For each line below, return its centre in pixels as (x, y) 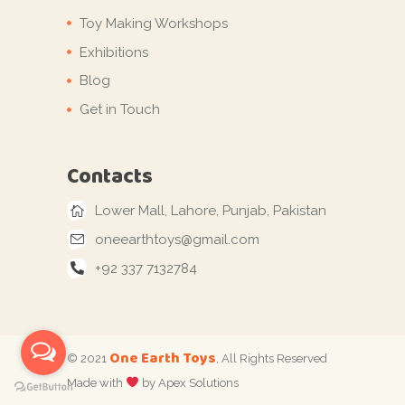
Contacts (110, 176)
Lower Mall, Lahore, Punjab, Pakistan (211, 211)
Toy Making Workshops (154, 23)
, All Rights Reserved (272, 359)
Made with (96, 383)
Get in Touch (120, 110)
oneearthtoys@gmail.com (177, 240)
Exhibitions (114, 52)
